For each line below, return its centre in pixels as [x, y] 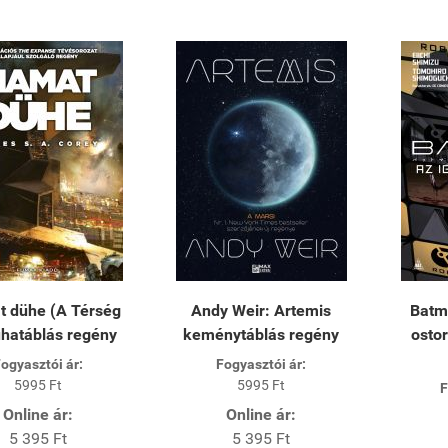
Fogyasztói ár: [261, 363]
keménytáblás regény [261, 334]
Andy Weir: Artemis [261, 310]
